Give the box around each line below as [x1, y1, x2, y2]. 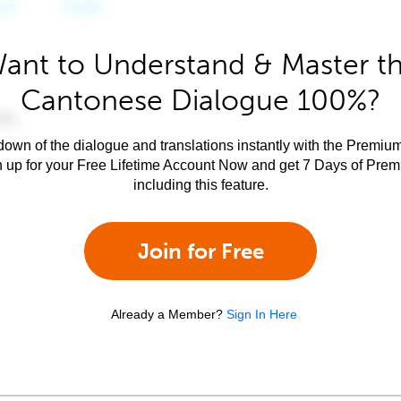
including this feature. [132, 177, 269, 192]
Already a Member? [111, 307, 223, 321]
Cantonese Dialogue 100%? [21, 83, 380, 117]
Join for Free [137, 238, 264, 264]
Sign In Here [226, 307, 297, 321]
